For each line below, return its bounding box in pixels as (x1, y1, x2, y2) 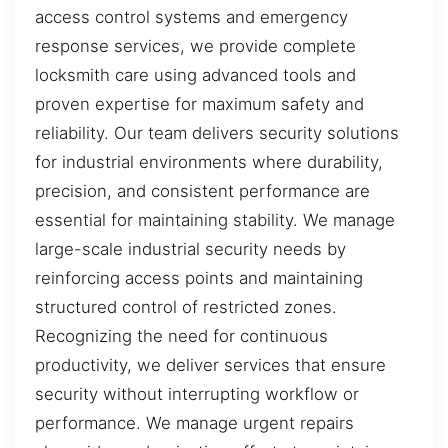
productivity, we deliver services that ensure (35, 355, 386, 376)
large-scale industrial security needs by (35, 239, 346, 260)
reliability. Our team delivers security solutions (35, 123, 399, 144)
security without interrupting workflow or (35, 384, 359, 405)
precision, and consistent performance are (35, 181, 370, 202)
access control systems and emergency (35, 7, 348, 28)
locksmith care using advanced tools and (35, 65, 356, 86)
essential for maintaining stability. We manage (35, 210, 395, 231)
